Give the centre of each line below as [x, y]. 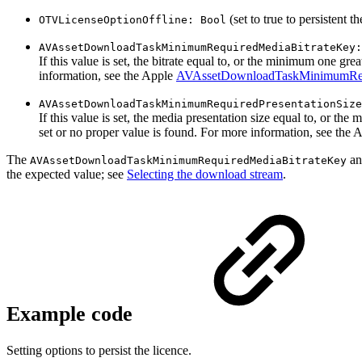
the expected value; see [67, 174]
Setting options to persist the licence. [99, 351]
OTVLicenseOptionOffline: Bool [133, 20]
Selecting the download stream [205, 174]
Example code [72, 314]
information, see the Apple [107, 76]
